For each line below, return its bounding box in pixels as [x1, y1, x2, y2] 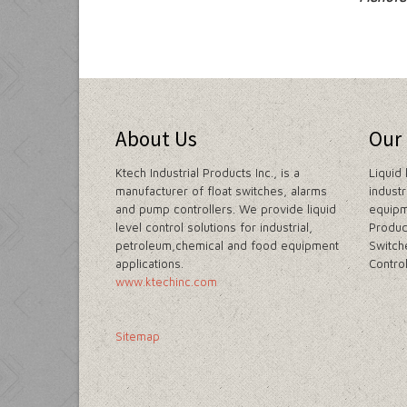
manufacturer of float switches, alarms [115, 184, 327, 199]
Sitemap [115, 329, 160, 344]
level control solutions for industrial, [115, 220, 313, 235]
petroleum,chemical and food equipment [115, 238, 339, 253]
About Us [115, 125, 197, 153]
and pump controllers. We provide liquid [115, 202, 336, 217]
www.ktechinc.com [115, 274, 217, 290]
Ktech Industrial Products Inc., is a [115, 165, 300, 181]
